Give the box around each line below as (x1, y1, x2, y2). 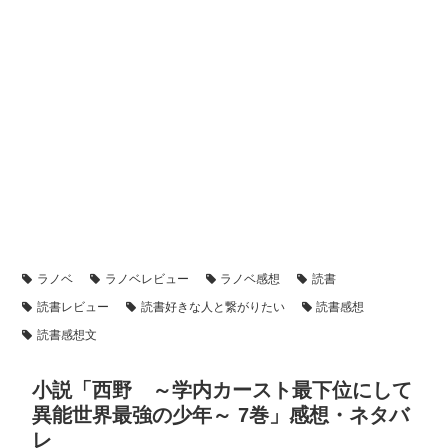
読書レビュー (36, 300, 109, 315)
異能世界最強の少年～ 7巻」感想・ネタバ (32, 404, 409, 427)
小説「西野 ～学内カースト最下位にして (32, 379, 412, 402)
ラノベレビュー (104, 272, 189, 287)
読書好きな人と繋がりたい (140, 300, 285, 315)
